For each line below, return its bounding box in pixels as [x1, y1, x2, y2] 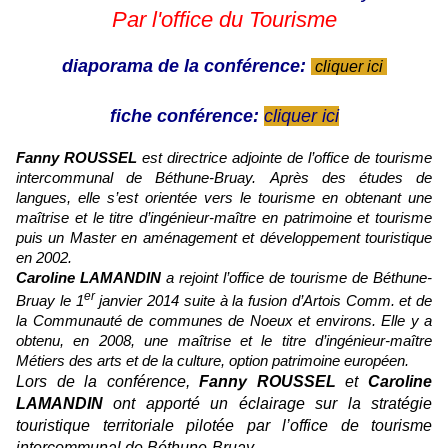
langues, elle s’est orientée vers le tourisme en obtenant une [16, 190, 432, 207]
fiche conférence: [109, 106, 259, 127]
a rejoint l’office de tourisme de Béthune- [166, 270, 432, 287]
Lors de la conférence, [16, 373, 200, 391]
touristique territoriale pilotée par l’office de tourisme [16, 417, 432, 435]
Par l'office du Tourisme [111, 7, 337, 33]
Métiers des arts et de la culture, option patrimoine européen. [16, 353, 413, 370]
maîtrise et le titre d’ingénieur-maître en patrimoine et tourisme [16, 210, 432, 227]
